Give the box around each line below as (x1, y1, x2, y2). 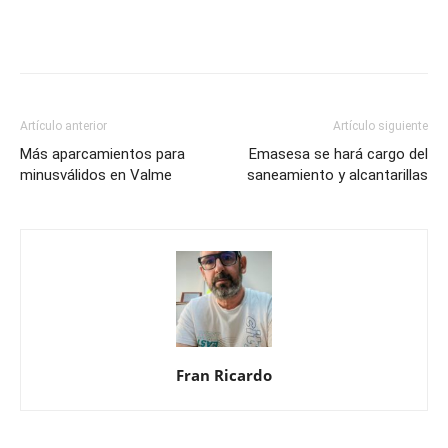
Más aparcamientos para (20, 145, 185, 163)
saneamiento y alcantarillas (247, 166, 428, 184)
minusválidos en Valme (20, 166, 172, 184)
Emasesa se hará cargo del (249, 145, 428, 163)
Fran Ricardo (176, 365, 272, 385)
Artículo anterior (20, 119, 107, 133)
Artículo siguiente (333, 119, 428, 133)
